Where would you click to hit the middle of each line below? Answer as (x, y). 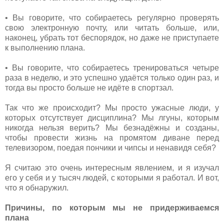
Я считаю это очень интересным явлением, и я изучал (112, 167)
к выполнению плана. (46, 47)
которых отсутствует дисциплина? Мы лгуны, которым (112, 117)
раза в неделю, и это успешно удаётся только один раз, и (112, 77)
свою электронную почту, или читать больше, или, (112, 27)
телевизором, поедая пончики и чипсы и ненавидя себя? (111, 147)
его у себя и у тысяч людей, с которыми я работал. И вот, (112, 177)
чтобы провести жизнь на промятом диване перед (112, 137)
